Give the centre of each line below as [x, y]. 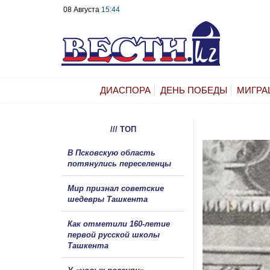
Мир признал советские [116, 188]
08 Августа [82, 10]
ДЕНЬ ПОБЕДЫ [194, 90]
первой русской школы [114, 234]
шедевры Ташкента [108, 199]
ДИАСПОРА [125, 90]
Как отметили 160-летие [119, 224]
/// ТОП [123, 129]
